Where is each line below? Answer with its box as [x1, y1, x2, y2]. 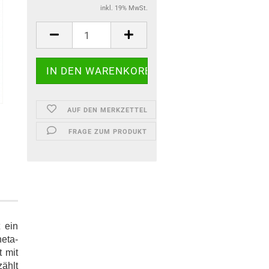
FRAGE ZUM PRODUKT [68, 128, 147, 136]
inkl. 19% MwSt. [100, 4, 148, 12]
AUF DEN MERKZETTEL [67, 106, 148, 114]
